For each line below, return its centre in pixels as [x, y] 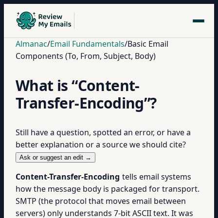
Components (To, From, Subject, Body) [86, 56]
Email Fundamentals [87, 44]
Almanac [31, 44]
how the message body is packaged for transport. [108, 189]
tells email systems [156, 177]
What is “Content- [78, 85]
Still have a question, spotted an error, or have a [103, 132]
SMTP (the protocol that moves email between [101, 201]
